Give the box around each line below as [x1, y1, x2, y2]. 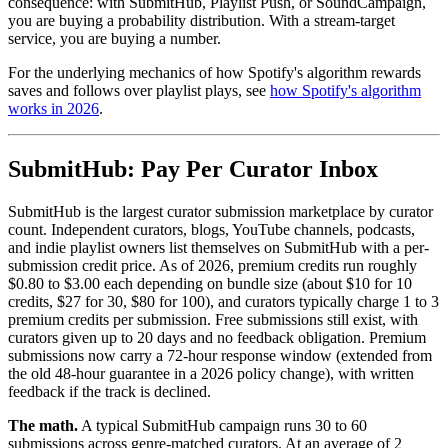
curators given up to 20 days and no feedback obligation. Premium [8, 328, 426, 346]
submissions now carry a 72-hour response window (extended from [8, 346, 432, 364]
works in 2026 [8, 99, 99, 117]
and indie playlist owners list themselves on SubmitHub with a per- [8, 238, 429, 256]
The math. [8, 416, 78, 434]
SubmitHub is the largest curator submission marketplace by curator [8, 202, 433, 220]
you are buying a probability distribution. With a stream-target [8, 11, 395, 29]
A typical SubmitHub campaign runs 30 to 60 [78, 416, 367, 434]
